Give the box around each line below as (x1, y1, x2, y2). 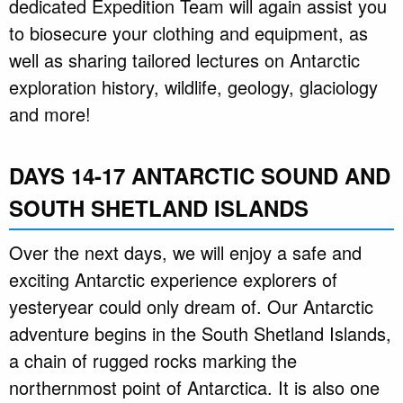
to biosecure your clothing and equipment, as (9, 20, 368, 47)
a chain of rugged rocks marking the (9, 347, 297, 374)
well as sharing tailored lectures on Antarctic (9, 47, 360, 74)
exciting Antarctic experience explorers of (9, 266, 337, 293)
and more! (9, 101, 91, 128)
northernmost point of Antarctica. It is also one (9, 374, 380, 401)
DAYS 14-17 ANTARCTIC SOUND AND (9, 160, 390, 192)
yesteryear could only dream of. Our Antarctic (9, 293, 373, 320)
